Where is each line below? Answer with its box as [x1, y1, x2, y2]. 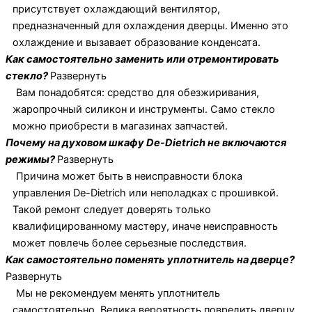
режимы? [6, 153, 57, 166]
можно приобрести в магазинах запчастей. [13, 120, 228, 133]
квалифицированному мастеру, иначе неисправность [13, 220, 278, 233]
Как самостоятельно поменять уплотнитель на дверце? [6, 253, 295, 267]
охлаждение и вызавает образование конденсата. [13, 36, 260, 49]
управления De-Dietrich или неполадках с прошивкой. [13, 187, 279, 200]
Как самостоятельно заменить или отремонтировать [6, 53, 279, 66]
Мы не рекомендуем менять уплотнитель [16, 287, 220, 300]
